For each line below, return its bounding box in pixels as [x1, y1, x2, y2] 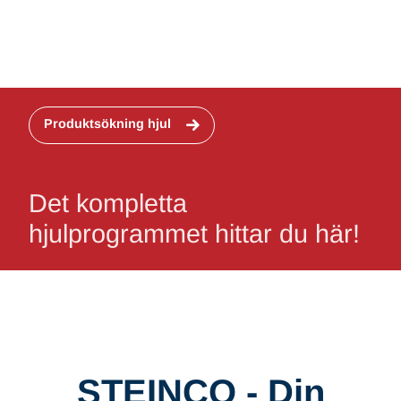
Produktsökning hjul [44, 116, 175, 132]
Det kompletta [29, 188, 187, 218]
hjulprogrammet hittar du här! [29, 218, 360, 248]
